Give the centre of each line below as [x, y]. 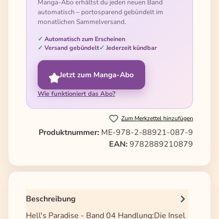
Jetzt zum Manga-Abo [97, 75]
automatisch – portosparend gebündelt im [100, 12]
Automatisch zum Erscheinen [85, 39]
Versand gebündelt [72, 47]
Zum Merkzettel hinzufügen [157, 119]
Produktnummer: [70, 133]
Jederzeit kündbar [131, 47]
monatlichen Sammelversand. [82, 22]
